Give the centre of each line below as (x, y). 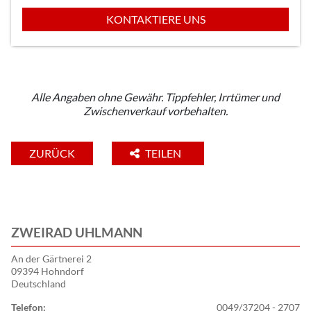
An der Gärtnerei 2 (51, 258)
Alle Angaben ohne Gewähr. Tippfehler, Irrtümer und (155, 97)
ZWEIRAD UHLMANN (77, 232)
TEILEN (164, 153)
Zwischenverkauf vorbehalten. (155, 111)
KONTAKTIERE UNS (155, 19)
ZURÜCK (52, 153)
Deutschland (39, 283)
